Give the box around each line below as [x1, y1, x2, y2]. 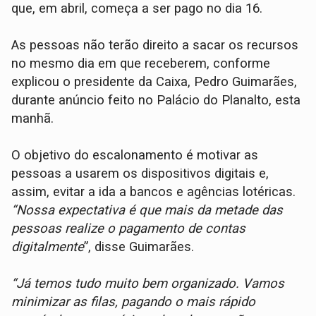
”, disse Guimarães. [84, 238, 195, 255]
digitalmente [11, 238, 85, 255]
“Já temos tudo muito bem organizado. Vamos [11, 275, 285, 291]
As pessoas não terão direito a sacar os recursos [11, 37, 299, 53]
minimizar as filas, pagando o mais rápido [11, 293, 256, 310]
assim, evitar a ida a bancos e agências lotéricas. [11, 183, 296, 200]
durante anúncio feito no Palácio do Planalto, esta [11, 92, 301, 108]
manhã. [11, 110, 54, 126]
